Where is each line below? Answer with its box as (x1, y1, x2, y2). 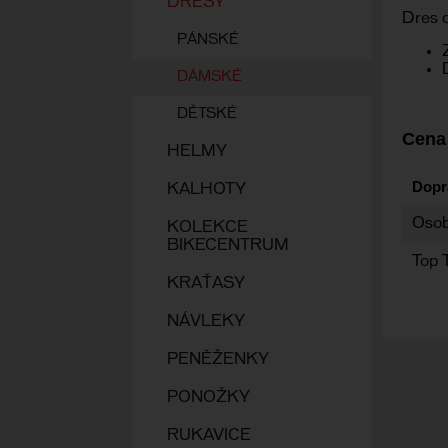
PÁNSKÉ (177, 33, 239, 47)
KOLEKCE (167, 220, 248, 235)
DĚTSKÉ (177, 107, 237, 121)
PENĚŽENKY (167, 352, 269, 367)
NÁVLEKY (167, 314, 245, 329)
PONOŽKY (167, 390, 250, 405)
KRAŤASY (167, 276, 245, 291)
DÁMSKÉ (177, 70, 242, 84)
